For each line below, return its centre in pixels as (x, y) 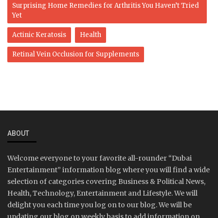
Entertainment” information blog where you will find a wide (109, 170)
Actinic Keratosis (39, 35)
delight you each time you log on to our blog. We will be (100, 205)
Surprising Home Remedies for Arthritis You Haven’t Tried (106, 5)
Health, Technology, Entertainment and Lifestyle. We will (102, 193)
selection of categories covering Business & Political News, (106, 181)
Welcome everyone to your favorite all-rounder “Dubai (100, 158)
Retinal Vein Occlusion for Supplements (76, 54)
